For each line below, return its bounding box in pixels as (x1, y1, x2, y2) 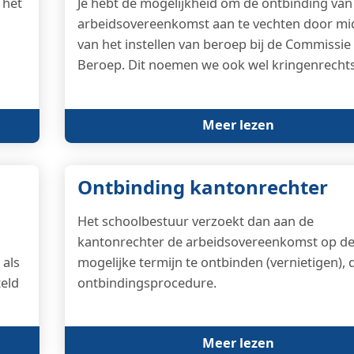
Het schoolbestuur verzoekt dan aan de (77, 211, 314, 230)
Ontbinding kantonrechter (77, 173, 328, 200)
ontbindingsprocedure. (77, 273, 217, 292)
